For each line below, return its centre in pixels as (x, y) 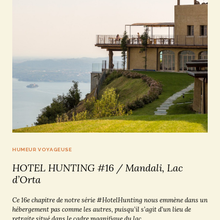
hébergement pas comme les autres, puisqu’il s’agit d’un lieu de (102, 209)
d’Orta (27, 179)
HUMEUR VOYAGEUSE (42, 149)
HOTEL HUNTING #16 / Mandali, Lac (97, 167)
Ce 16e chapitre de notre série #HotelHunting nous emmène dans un (110, 200)
